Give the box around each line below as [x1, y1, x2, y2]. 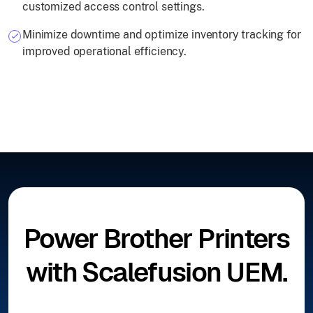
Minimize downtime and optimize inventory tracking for [22, 28, 301, 42]
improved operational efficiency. [22, 45, 187, 59]
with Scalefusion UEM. [25, 255, 288, 290]
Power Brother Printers [23, 221, 290, 256]
